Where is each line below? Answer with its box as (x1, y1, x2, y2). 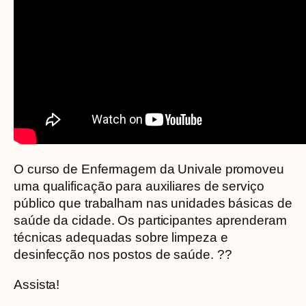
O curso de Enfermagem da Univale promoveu (14, 162, 284, 176)
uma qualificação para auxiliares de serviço (14, 179, 264, 193)
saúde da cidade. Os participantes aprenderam (14, 213, 287, 227)
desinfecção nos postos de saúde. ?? (14, 247, 232, 262)
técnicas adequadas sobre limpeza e (14, 230, 228, 245)
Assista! (14, 277, 60, 292)
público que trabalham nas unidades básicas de (14, 196, 292, 210)
